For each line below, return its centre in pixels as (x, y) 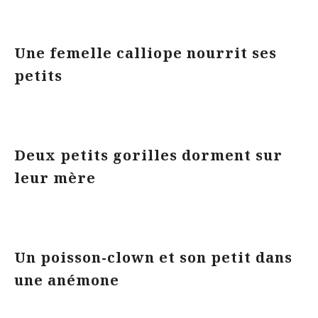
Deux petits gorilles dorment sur (148, 155)
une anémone (69, 280)
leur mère (57, 178)
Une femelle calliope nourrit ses (146, 53)
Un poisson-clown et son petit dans (153, 257)
